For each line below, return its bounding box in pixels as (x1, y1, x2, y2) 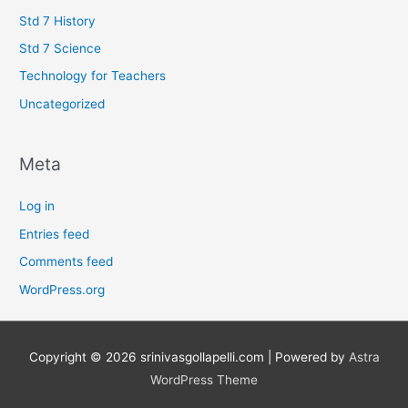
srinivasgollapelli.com (139, 350, 264, 365)
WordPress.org (19, 281, 106, 297)
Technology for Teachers (19, 68, 167, 84)
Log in (19, 199, 56, 214)
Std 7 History (19, 13, 97, 28)
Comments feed (19, 254, 114, 270)
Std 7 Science (19, 41, 102, 56)
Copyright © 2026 (28, 350, 140, 365)
